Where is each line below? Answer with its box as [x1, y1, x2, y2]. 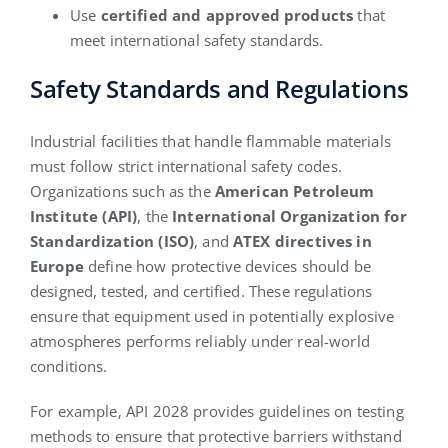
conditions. [29, 355, 108, 376]
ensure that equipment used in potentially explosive [29, 305, 395, 326]
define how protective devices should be [83, 255, 371, 276]
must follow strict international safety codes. [29, 155, 342, 176]
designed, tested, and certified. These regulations [29, 280, 373, 301]
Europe [29, 255, 84, 276]
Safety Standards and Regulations [29, 71, 409, 105]
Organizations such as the [29, 180, 215, 201]
